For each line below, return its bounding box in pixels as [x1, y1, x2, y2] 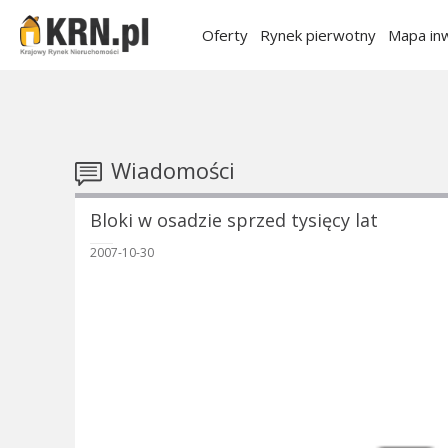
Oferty [202, 25, 248, 45]
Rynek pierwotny [260, 25, 376, 45]
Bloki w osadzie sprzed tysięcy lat [89, 208, 378, 233]
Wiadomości [104, 155, 235, 185]
